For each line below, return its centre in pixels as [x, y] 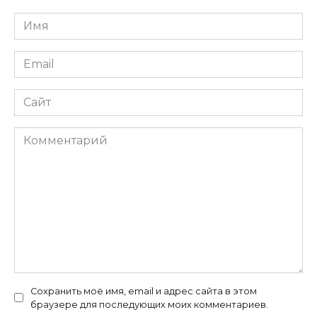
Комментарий [56, 134]
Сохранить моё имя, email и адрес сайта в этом [144, 291]
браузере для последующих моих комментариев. [149, 304]
